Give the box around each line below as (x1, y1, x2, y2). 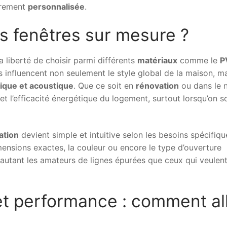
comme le (177, 55, 220, 65)
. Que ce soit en (73, 80, 136, 91)
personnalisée (28, 1, 85, 12)
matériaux (137, 55, 177, 65)
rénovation (136, 80, 179, 91)
